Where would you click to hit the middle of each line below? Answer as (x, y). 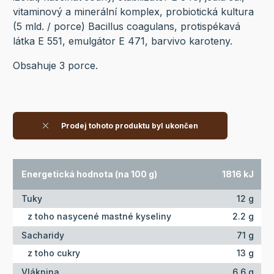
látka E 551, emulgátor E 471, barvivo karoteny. (122, 41)
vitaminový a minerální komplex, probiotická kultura (133, 12)
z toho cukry (54, 253)
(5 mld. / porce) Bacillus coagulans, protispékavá (126, 27)
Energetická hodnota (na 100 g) (89, 174)
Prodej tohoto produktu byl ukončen (128, 125)
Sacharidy (43, 235)
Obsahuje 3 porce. (55, 66)
